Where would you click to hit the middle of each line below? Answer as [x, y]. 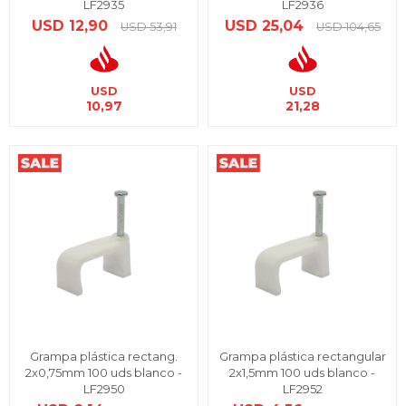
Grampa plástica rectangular [302, 356]
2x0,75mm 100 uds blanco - [104, 372]
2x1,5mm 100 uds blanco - [302, 372]
